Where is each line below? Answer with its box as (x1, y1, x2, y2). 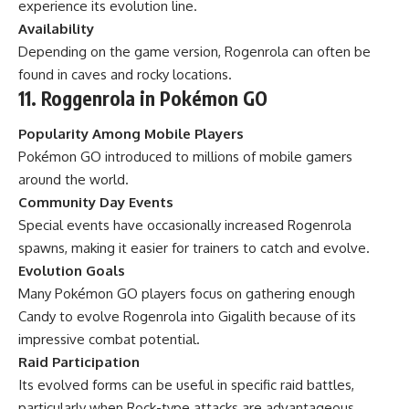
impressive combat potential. (18, 330, 200, 349)
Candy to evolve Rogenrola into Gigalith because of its (18, 308, 356, 326)
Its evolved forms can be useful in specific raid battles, (18, 376, 354, 394)
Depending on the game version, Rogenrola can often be (18, 42, 371, 60)
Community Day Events (18, 194, 173, 212)
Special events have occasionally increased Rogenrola (18, 216, 351, 235)
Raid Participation (18, 353, 140, 372)
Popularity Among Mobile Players (18, 125, 244, 143)
